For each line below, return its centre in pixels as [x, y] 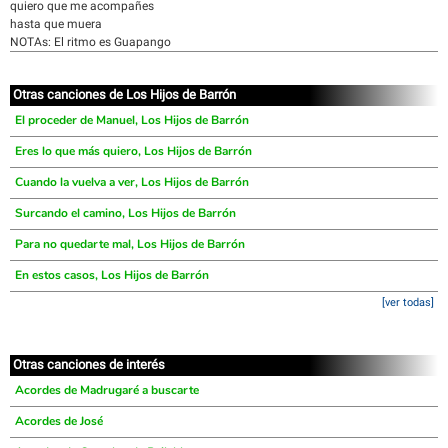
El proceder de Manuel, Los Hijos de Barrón [132, 120]
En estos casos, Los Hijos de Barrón [112, 275]
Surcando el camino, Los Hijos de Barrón [125, 213]
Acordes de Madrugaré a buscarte [107, 390]
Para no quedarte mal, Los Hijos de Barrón [130, 244]
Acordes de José [59, 421]
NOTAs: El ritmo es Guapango [90, 42]
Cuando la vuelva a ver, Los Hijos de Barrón [132, 182]
